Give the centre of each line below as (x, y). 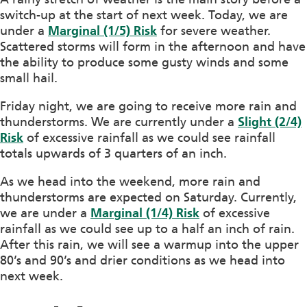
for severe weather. (216, 30)
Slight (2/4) (270, 122)
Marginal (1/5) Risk (102, 30)
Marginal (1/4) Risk (145, 213)
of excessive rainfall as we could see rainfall (149, 137)
